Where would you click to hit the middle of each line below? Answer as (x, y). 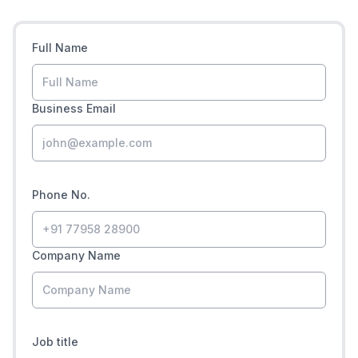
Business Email (74, 109)
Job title (55, 342)
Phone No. (61, 195)
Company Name (76, 256)
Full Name (60, 48)
